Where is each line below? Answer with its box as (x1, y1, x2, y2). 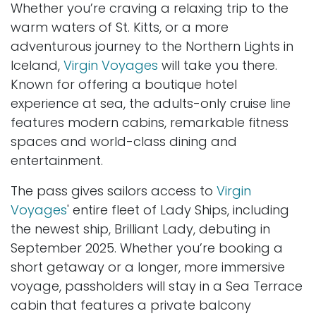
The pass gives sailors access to (11, 181, 217, 200)
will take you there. (158, 56, 277, 74)
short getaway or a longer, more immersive (11, 257, 285, 276)
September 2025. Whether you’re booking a (11, 238, 283, 257)
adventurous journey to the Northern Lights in (11, 37, 293, 55)
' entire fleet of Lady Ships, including (67, 200, 289, 219)
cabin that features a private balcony (11, 296, 251, 314)
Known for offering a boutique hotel (11, 75, 237, 93)
